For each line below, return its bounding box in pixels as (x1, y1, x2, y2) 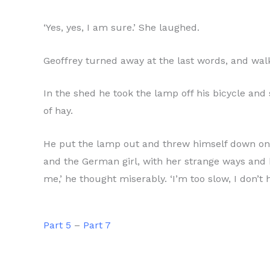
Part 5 (43, 219, 71, 231)
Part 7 (83, 219, 111, 231)
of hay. (43, 105, 73, 117)
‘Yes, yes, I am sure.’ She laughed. (43, 22, 199, 33)
